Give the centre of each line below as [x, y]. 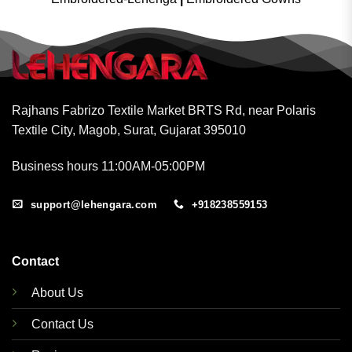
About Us [57, 292]
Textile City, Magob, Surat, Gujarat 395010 [129, 130]
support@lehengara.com [93, 204]
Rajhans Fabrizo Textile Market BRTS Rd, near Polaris [164, 111]
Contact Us [62, 324]
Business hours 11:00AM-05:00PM [108, 167]
